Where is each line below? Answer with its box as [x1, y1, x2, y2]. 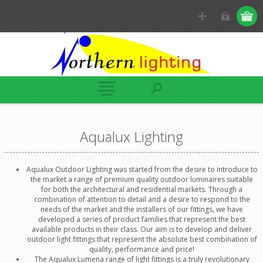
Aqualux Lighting [79, 127, 183, 146]
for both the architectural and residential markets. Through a [41, 184, 243, 194]
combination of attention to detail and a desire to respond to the [33, 194, 250, 204]
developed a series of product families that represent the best [38, 214, 246, 224]
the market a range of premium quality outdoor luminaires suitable [31, 174, 254, 184]
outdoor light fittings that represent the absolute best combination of [26, 234, 257, 244]
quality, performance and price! [89, 244, 195, 254]
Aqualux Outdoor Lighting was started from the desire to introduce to [26, 164, 258, 174]
